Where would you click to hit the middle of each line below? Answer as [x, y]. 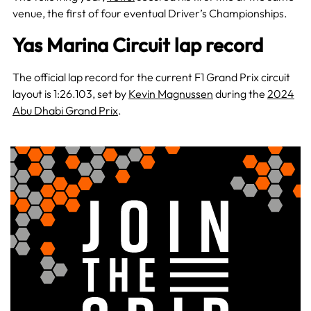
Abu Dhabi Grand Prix [65, 111]
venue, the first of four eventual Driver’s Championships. [150, 14]
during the [240, 94]
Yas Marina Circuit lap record [137, 45]
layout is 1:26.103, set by [70, 94]
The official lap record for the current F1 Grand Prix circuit [151, 77]
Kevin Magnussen [170, 94]
